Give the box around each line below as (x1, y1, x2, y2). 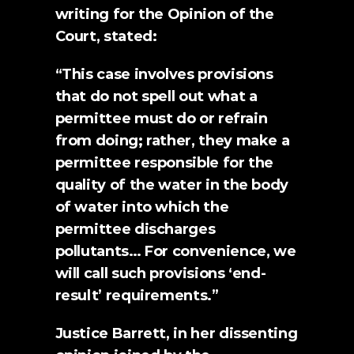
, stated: (96, 28, 157, 45)
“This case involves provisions (55, 66, 273, 83)
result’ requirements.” (55, 287, 219, 304)
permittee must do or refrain (55, 110, 268, 127)
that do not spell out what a (55, 88, 258, 105)
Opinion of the (167, 6, 274, 23)
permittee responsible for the (55, 154, 274, 171)
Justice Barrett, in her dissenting (55, 325, 298, 342)
